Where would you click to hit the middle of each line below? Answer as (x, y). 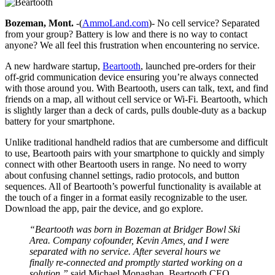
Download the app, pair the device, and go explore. (104, 208)
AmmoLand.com (115, 23)
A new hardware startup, (54, 66)
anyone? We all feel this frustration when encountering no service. (132, 45)
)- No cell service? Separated (204, 23)
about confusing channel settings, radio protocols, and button (122, 175)
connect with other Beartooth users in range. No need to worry (126, 164)
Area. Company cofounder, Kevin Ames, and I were (129, 240)
